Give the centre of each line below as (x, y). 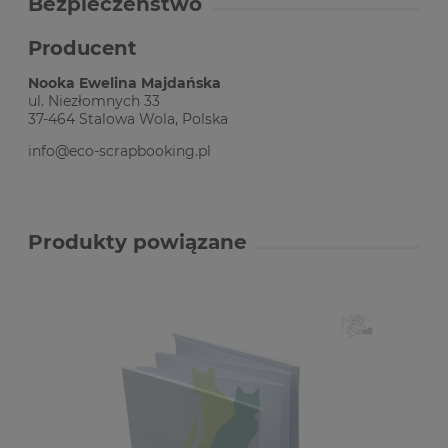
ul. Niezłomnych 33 (94, 101)
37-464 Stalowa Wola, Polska (128, 119)
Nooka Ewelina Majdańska (124, 83)
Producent (82, 47)
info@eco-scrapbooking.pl (119, 151)
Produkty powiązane (137, 242)
